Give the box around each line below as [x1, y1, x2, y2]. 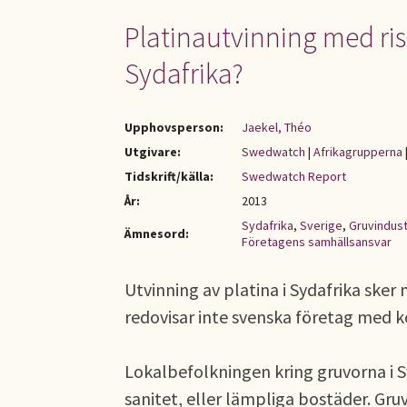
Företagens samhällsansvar [242, 233, 392, 250]
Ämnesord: [124, 225, 189, 242]
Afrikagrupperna [313, 144, 402, 160]
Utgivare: [124, 144, 181, 160]
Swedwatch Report [242, 168, 346, 184]
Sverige [300, 217, 342, 233]
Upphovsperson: [124, 119, 223, 135]
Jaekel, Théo [242, 119, 312, 135]
